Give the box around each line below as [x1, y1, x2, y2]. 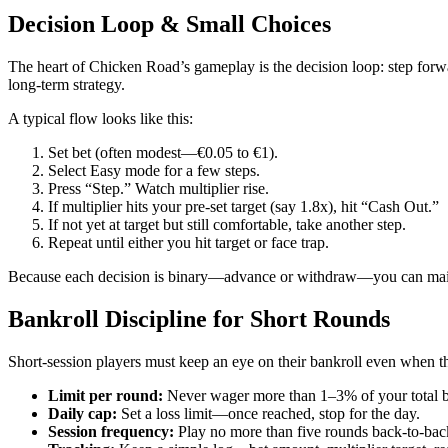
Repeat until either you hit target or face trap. [48, 233, 329, 251]
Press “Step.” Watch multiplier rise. [48, 179, 269, 197]
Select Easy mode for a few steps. [48, 161, 260, 179]
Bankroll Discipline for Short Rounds [8, 305, 390, 332]
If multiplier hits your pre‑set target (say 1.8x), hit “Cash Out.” [48, 197, 439, 215]
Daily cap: [48, 404, 117, 422]
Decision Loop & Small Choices [8, 11, 331, 38]
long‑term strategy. [8, 75, 125, 93]
